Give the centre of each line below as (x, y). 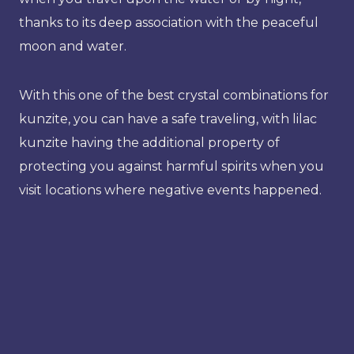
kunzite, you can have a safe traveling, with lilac (168, 119)
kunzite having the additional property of (149, 142)
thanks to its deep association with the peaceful (169, 22)
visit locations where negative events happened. (175, 190)
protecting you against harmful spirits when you (171, 166)
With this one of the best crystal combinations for (174, 95)
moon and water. (73, 46)
